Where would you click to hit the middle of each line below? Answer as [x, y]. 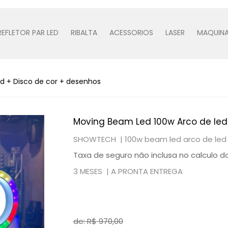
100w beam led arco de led [176, 139]
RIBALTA [84, 32]
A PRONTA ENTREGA [147, 171]
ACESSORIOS [131, 32]
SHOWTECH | [99, 139]
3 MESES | [92, 171]
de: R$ [86, 221]
